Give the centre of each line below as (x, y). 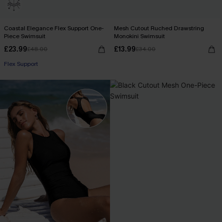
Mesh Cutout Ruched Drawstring (159, 28)
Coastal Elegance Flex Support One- (54, 28)
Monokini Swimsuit (139, 36)
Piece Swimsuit (25, 36)
